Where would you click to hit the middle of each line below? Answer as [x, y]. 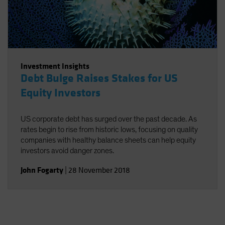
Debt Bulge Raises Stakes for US [99, 78]
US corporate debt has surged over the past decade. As [109, 119]
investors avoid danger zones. [67, 151]
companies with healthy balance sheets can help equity [108, 140]
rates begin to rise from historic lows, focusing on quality [109, 130]
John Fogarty [42, 170]
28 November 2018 [99, 170]
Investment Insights [55, 66]
